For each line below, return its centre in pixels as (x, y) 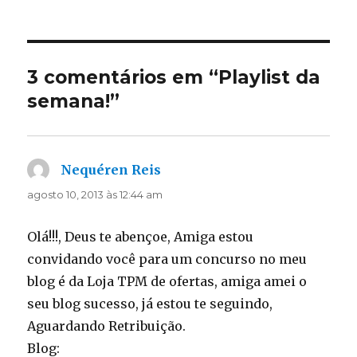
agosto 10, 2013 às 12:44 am (95, 194)
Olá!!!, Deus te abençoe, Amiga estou (141, 236)
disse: (180, 169)
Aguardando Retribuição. (107, 326)
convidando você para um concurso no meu (167, 259)
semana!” (74, 101)
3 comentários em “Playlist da (174, 77)
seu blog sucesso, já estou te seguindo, (150, 303)
